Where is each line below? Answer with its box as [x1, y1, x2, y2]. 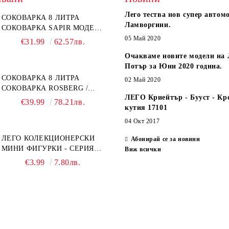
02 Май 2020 [125, 76, 161, 83]
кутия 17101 [125, 104, 168, 111]
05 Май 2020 [125, 35, 161, 42]
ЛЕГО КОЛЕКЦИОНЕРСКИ [1, 134, 95, 142]
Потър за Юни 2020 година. [125, 62, 222, 70]
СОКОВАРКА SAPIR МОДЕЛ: [1, 24, 103, 32]
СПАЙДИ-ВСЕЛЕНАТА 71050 [1, 165, 103, 173]
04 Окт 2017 [125, 118, 160, 125]
